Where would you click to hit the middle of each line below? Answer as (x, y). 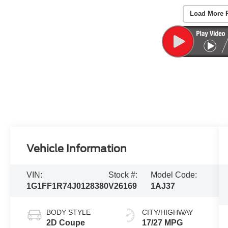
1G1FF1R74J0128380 (68, 186)
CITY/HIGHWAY (167, 212)
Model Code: (174, 175)
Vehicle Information (77, 149)
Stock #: (123, 175)
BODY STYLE (69, 212)
